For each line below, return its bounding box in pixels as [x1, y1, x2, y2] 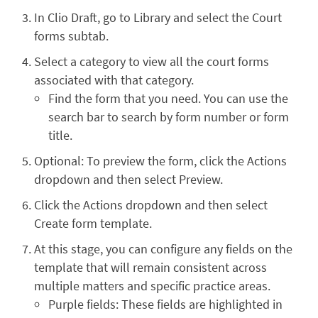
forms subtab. [34, 27, 109, 44]
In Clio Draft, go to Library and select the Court [34, 9, 282, 26]
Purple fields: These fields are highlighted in [48, 295, 283, 312]
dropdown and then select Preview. [34, 170, 223, 187]
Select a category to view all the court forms [34, 53, 269, 70]
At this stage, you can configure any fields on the [34, 240, 292, 257]
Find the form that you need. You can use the [48, 89, 288, 106]
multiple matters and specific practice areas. [34, 277, 270, 294]
